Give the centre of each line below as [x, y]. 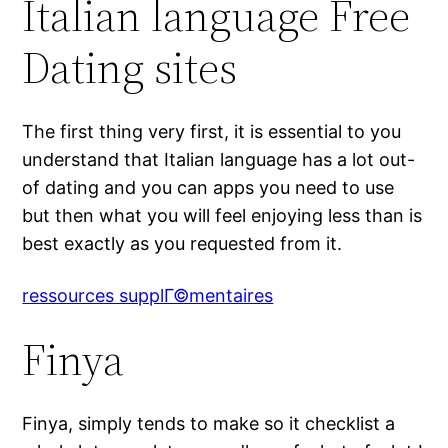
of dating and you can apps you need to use [208, 188]
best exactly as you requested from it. [182, 244]
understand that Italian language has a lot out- [219, 160]
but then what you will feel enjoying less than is [222, 216]
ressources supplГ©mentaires [148, 296]
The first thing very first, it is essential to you [212, 132]
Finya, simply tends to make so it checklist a [209, 424]
